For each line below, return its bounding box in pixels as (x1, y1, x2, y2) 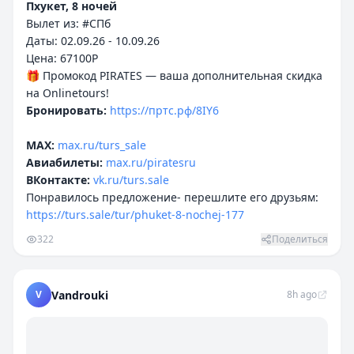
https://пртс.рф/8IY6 (110, 103, 219, 118)
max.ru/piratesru (106, 155, 196, 170)
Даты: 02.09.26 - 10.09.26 (26, 33, 160, 48)
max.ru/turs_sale (58, 137, 146, 153)
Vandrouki (51, 288, 108, 303)
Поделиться (272, 232, 328, 246)
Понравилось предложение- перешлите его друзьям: (26, 190, 318, 205)
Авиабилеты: (26, 155, 103, 170)
